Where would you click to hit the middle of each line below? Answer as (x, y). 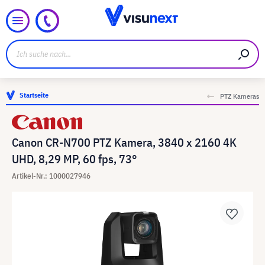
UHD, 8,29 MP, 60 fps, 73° (74, 159)
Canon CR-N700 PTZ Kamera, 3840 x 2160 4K (124, 142)
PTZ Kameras (240, 96)
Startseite (34, 95)
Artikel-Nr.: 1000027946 (51, 176)
